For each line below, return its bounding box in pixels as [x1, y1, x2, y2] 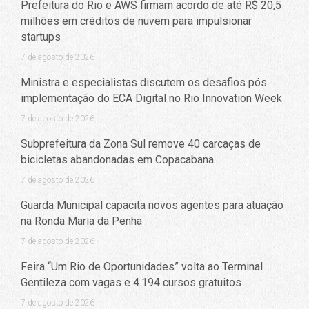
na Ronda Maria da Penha [21, 214, 142, 228]
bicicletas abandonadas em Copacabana [21, 152, 214, 166]
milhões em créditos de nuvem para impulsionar [21, 14, 252, 28]
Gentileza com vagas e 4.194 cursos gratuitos [21, 275, 241, 289]
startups [21, 30, 61, 43]
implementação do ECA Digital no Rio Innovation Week [21, 91, 282, 105]
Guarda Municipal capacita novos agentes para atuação [21, 198, 283, 212]
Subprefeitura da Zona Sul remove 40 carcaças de [21, 137, 261, 150]
